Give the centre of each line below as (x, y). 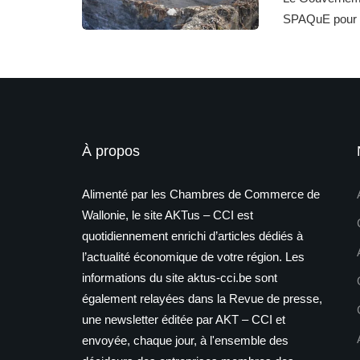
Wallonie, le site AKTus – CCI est (168, 215)
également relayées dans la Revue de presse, (202, 299)
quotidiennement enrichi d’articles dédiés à (192, 236)
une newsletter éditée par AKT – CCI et (184, 319)
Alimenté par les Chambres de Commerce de (201, 194)
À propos (111, 151)
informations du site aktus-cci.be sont (180, 278)
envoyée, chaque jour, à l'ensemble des (185, 340)
